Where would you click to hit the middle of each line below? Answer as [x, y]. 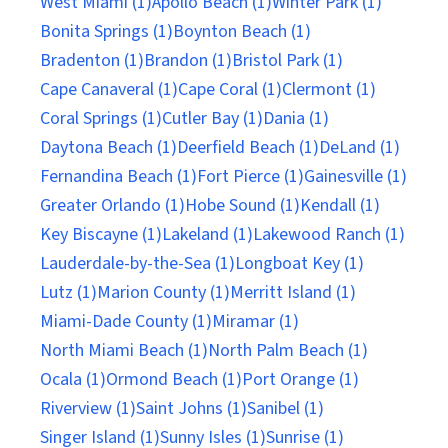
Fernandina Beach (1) [118, 176]
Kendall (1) [340, 205]
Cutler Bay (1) [212, 118]
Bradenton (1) [92, 60]
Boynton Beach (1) [242, 31]
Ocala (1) [73, 379]
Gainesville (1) [355, 176]
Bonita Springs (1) [106, 31]
